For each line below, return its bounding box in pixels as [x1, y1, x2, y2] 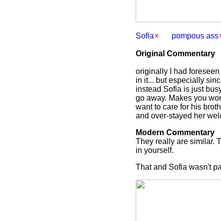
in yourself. [136, 146, 174, 154]
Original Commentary [136, 49, 215, 58]
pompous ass [172, 32, 219, 40]
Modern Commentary [136, 128, 215, 137]
